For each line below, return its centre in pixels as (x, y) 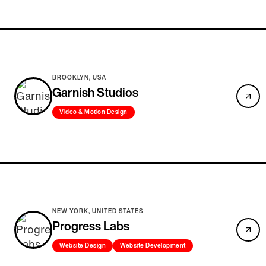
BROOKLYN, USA (79, 77)
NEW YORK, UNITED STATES (98, 211)
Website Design (83, 245)
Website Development (153, 245)
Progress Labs (91, 226)
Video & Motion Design (94, 112)
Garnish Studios (95, 92)
